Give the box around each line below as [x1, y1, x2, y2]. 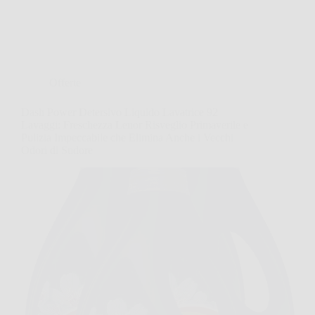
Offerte [49, 76, 81, 89]
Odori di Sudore [21, 143, 93, 156]
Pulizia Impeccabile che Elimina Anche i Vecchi [21, 131, 233, 143]
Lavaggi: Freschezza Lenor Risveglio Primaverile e [21, 118, 248, 131]
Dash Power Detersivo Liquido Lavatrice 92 [21, 105, 218, 118]
